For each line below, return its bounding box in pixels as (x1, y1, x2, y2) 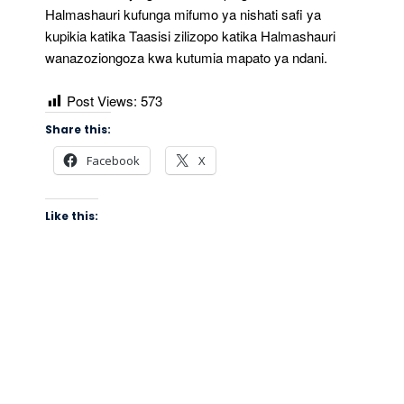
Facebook (87, 152, 140, 170)
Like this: (45, 208, 98, 225)
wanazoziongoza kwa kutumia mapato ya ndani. (45, 48, 327, 68)
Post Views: (67, 91, 137, 111)
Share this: (45, 122, 111, 138)
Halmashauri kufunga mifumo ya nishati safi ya (45, 5, 321, 24)
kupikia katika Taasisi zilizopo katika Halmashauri (45, 26, 335, 46)
